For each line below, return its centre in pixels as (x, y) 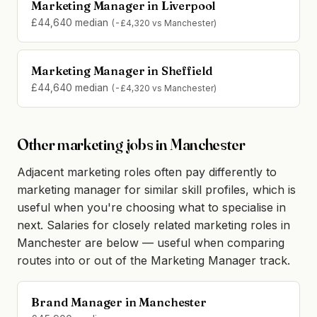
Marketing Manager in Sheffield (122, 71)
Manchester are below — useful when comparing (151, 242)
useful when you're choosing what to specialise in (151, 207)
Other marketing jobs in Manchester (131, 145)
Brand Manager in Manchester (119, 302)
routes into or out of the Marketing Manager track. (154, 260)
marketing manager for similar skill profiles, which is (156, 189)
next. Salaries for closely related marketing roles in (154, 225)
